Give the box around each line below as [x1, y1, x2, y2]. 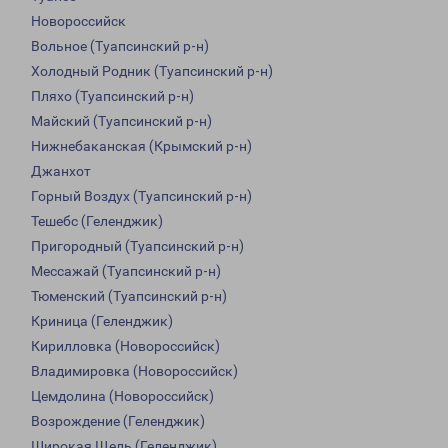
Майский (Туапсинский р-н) [31, 113, 212, 130]
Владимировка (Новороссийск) [31, 363, 238, 380]
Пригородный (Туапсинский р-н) [31, 238, 244, 255]
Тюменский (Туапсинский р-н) [31, 288, 227, 305]
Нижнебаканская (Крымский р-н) [31, 138, 252, 155]
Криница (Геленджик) [31, 313, 173, 330]
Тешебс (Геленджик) [31, 213, 163, 230]
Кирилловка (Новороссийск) [31, 338, 220, 355]
